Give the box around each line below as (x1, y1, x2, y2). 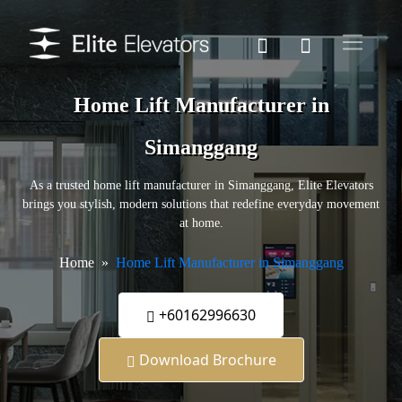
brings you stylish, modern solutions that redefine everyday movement (22, 197, 380, 212)
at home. (179, 216, 223, 231)
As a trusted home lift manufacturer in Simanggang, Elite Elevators (29, 179, 373, 193)
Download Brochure (135, 350, 276, 371)
